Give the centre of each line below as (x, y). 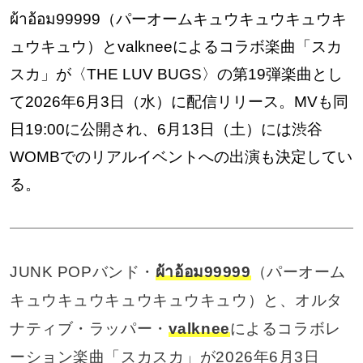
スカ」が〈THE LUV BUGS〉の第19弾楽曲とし (176, 75)
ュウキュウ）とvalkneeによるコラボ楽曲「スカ (175, 47)
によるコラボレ (285, 328)
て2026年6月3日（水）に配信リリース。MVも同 (179, 102)
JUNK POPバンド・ (82, 271)
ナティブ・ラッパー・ (89, 328)
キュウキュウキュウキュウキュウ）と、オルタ (176, 300)
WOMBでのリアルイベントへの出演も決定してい (181, 157)
